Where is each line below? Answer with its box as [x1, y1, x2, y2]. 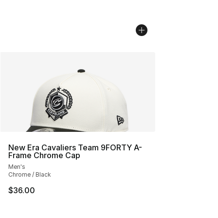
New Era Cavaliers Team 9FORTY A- [8, 143, 142, 152]
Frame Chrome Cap [8, 150, 80, 160]
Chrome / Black [8, 171, 51, 178]
